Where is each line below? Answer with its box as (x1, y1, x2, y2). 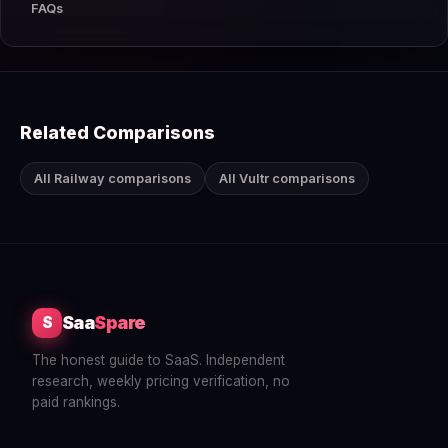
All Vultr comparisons (219, 170, 355, 186)
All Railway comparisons (34, 170, 191, 186)
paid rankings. (32, 393, 120, 410)
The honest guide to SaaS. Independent (32, 351, 285, 368)
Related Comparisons (20, 121, 215, 143)
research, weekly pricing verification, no (32, 372, 290, 389)
